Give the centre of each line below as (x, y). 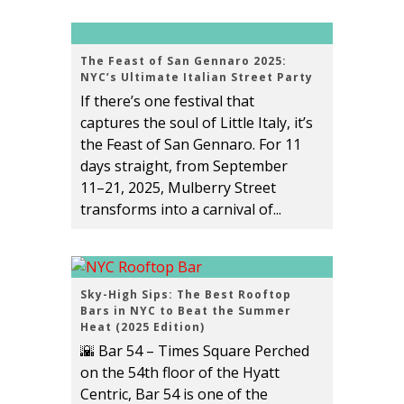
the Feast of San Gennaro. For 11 (191, 145)
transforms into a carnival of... (181, 210)
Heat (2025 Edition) (142, 327)
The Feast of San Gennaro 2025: (184, 61)
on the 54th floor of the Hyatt (180, 373)
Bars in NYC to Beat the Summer (186, 311)
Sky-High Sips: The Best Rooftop (186, 295)
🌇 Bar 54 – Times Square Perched (195, 351)
